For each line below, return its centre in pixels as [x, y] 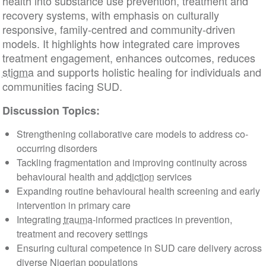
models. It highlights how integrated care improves [121, 44]
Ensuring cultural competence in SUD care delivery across [139, 248]
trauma [78, 220]
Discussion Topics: [51, 111]
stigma [18, 72]
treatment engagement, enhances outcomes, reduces [129, 58]
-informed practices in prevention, [162, 220]
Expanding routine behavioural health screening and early [138, 191]
